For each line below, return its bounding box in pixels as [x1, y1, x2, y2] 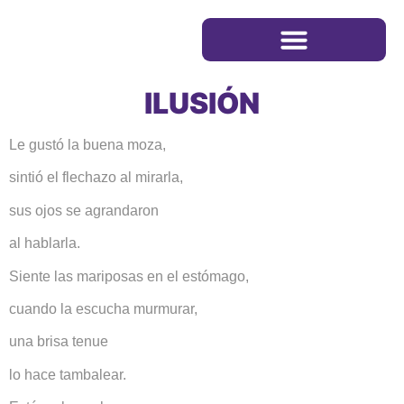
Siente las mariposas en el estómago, [9, 268, 249, 284]
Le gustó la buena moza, [9, 137, 166, 152]
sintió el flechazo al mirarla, [9, 170, 183, 186]
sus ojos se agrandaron [9, 202, 159, 218]
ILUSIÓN [144, 86, 260, 121]
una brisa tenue [9, 334, 108, 350]
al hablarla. [9, 235, 80, 252]
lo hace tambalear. [9, 366, 126, 382]
